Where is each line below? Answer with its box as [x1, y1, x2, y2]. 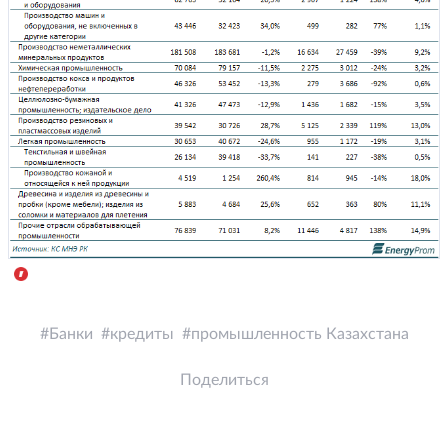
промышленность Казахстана [190, 326, 409, 343]
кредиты [109, 326, 174, 343]
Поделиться [179, 372, 269, 389]
